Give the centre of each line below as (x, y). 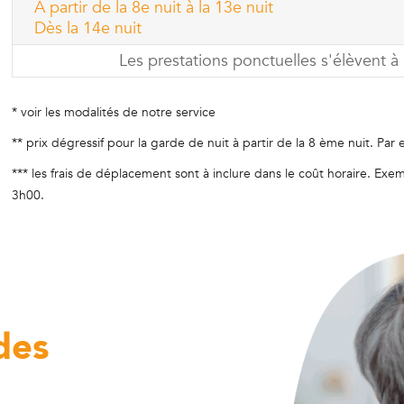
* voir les (38, 112)
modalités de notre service (140, 112)
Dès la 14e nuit (88, 28)
